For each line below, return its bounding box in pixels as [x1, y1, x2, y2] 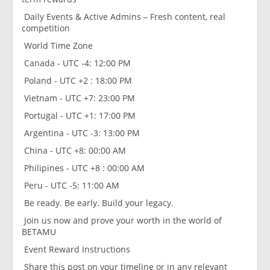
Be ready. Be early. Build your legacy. [22, 196, 174, 209]
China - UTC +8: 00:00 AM [22, 144, 126, 156]
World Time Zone [22, 39, 93, 51]
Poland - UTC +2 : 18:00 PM [22, 74, 132, 86]
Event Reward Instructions [22, 243, 130, 255]
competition [22, 22, 70, 34]
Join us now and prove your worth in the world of [22, 214, 222, 226]
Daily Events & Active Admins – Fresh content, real [22, 10, 225, 22]
